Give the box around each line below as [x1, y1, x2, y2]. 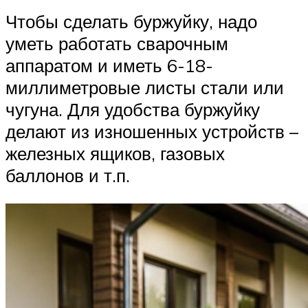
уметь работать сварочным [5, 32, 228, 54]
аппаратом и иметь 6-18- [5, 54, 213, 76]
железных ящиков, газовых [5, 142, 225, 164]
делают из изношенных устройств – [5, 120, 298, 142]
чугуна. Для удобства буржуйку [5, 98, 260, 120]
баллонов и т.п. [5, 164, 130, 186]
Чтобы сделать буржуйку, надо [5, 10, 257, 32]
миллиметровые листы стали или [5, 76, 284, 98]
